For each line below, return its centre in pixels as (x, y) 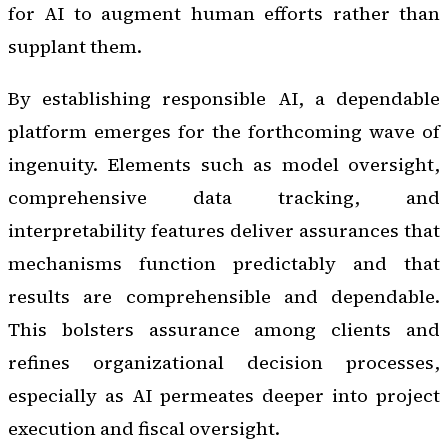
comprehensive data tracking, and (224, 197)
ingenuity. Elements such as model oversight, (224, 164)
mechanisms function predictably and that (224, 263)
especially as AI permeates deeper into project (224, 395)
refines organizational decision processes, (224, 362)
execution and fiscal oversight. (144, 428)
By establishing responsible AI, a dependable (224, 98)
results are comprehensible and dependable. (224, 296)
